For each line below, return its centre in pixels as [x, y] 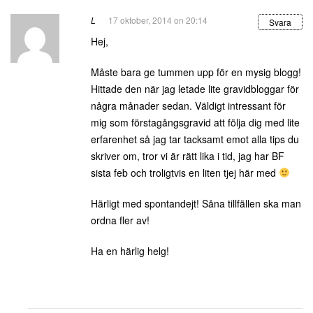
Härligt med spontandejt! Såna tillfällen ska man [196, 203]
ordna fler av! [120, 220]
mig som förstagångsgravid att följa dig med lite [195, 122]
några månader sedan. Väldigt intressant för [188, 105]
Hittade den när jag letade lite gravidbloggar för [195, 89]
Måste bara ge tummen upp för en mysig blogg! [196, 72]
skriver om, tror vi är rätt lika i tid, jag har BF [188, 156]
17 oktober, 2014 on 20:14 [158, 20]
